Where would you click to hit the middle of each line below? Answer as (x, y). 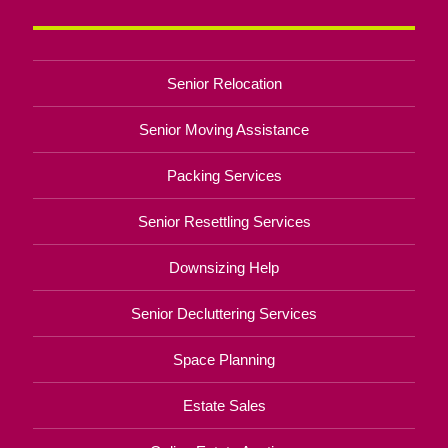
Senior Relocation (224, 84)
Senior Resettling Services (224, 222)
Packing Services (224, 176)
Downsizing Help (224, 268)
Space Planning (224, 360)
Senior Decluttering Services (224, 314)
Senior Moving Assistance (224, 130)
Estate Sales (224, 406)
